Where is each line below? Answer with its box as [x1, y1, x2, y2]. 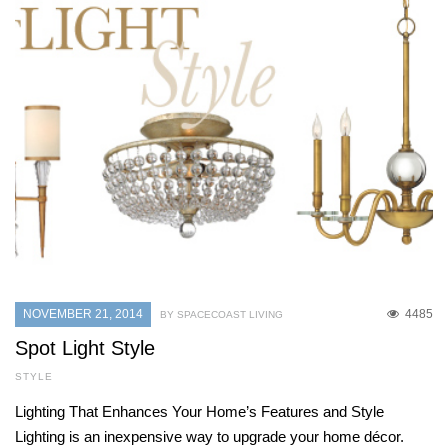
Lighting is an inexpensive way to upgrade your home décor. [15, 428, 404, 446]
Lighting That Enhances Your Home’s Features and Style [15, 403, 384, 421]
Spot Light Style [15, 337, 155, 360]
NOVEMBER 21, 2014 [23, 307, 143, 322]
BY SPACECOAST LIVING [160, 309, 283, 321]
